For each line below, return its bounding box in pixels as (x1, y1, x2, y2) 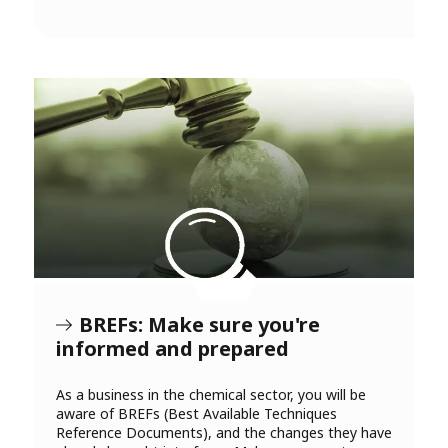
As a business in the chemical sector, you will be (56, 385, 366, 405)
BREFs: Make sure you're (79, 311, 320, 339)
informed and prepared (56, 335, 289, 363)
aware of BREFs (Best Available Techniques (56, 404, 337, 424)
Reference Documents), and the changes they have (56, 423, 392, 443)
